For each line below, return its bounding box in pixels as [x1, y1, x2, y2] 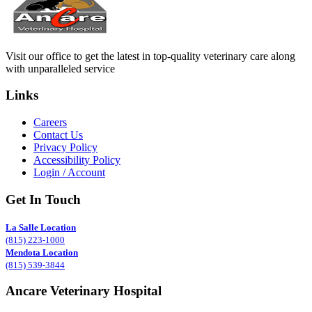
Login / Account [33, 166, 105, 179]
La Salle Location [6, 222, 76, 233]
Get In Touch [6, 192, 81, 207]
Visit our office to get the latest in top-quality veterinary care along [6, 49, 295, 62]
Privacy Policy [33, 141, 97, 154]
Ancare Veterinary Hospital [6, 283, 162, 299]
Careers [33, 116, 67, 129]
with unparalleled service [6, 62, 115, 75]
